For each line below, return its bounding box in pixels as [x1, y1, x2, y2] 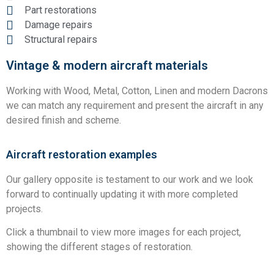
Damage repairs [24, 19, 92, 31]
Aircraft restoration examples [6, 147, 157, 161]
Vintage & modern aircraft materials [6, 58, 208, 73]
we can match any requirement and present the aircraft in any [6, 100, 264, 112]
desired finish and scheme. [6, 114, 121, 127]
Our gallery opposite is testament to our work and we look [6, 173, 253, 185]
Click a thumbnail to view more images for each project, [6, 226, 241, 238]
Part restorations [24, 4, 97, 17]
